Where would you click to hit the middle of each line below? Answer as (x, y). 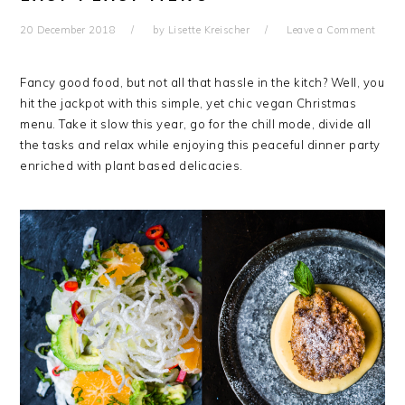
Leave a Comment (331, 29)
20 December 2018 (68, 29)
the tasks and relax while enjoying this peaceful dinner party (200, 144)
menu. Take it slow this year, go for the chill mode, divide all (196, 123)
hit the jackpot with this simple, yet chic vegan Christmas (188, 103)
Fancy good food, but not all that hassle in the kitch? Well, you (202, 82)
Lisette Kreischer (209, 29)
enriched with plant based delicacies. (132, 165)
